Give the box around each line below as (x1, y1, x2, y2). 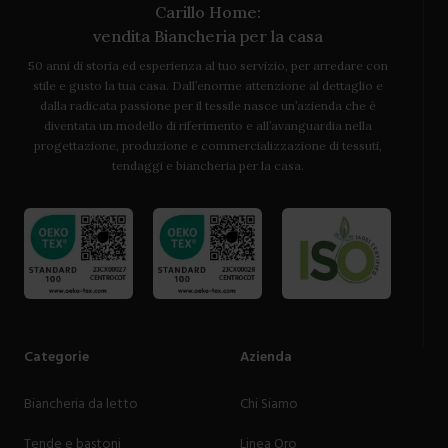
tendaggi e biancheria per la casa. (111, 158, 304, 174)
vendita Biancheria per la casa (92, 26, 323, 47)
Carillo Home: (154, 2, 261, 23)
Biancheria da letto (24, 393, 138, 414)
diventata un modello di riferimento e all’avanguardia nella (43, 118, 372, 134)
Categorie (24, 346, 89, 367)
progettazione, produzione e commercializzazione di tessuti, (33, 138, 382, 154)
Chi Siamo (240, 393, 298, 414)
